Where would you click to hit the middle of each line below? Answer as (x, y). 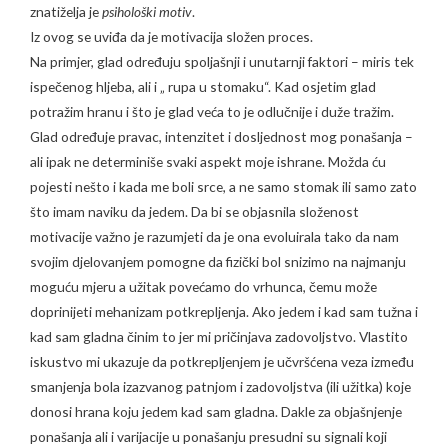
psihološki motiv (147, 11)
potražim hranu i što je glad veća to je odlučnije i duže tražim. (212, 111)
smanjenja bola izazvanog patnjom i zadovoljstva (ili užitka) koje (220, 386)
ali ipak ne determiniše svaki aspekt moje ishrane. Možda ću (208, 161)
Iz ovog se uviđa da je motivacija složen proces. (171, 36)
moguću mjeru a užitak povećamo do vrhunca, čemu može (203, 286)
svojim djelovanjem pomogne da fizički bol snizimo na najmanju (218, 261)
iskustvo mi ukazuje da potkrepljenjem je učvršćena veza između (222, 361)
